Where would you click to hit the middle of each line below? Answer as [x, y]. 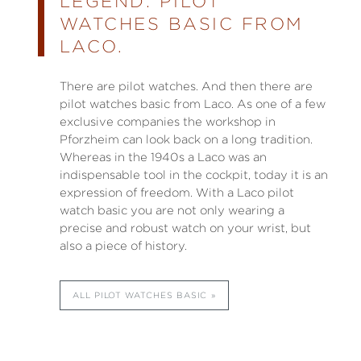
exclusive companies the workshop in [167, 121]
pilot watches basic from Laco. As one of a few [192, 104]
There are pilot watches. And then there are [186, 86]
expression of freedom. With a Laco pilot [176, 192]
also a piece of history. [123, 245]
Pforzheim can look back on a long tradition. [186, 139]
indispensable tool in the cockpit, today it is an [193, 174]
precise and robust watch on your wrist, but [185, 228]
